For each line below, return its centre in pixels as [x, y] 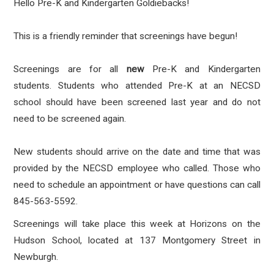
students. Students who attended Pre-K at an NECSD [137, 86]
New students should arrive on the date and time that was [137, 152]
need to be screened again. [70, 119]
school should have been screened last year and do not [137, 102]
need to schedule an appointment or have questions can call [137, 185]
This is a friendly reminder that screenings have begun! [126, 36]
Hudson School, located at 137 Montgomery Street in [137, 240]
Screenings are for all [70, 69]
